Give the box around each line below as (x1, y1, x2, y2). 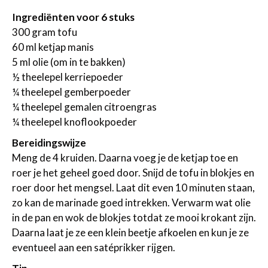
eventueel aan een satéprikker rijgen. (12, 241, 175, 254)
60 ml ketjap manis (12, 41, 94, 54)
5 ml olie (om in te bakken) (12, 56, 126, 69)
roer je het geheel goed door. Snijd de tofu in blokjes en (12, 166, 254, 179)
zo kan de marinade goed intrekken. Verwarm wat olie (12, 196, 251, 209)
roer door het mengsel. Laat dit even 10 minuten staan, (12, 181, 255, 194)
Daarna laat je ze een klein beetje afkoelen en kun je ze (12, 226, 249, 239)
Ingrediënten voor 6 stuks (12, 11, 135, 24)
